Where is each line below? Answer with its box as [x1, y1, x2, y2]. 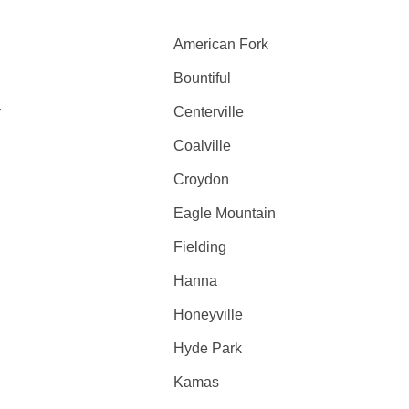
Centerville [173, 104, 245, 120]
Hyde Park [173, 341, 243, 356]
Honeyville [173, 307, 244, 322]
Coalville [173, 138, 232, 153]
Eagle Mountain [173, 205, 277, 221]
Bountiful [173, 70, 232, 86]
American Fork [173, 37, 269, 52]
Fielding [173, 239, 227, 255]
